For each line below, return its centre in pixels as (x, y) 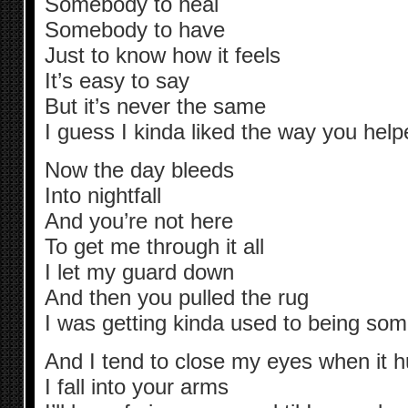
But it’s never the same (155, 106)
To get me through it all (154, 246)
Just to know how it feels (162, 55)
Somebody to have (134, 29)
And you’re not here (138, 220)
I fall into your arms (136, 387)
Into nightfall (102, 195)
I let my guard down (139, 271)
